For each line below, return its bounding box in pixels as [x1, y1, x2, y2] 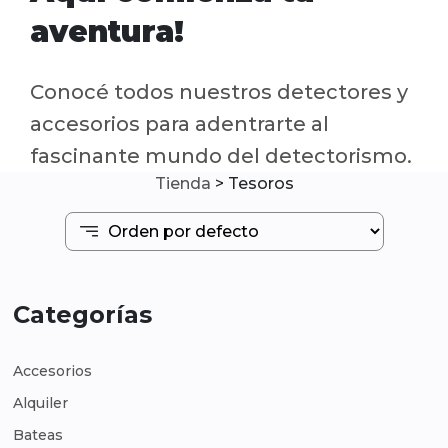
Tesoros [227, 174, 294, 193]
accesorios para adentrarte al [30, 112, 329, 136]
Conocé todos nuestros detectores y [30, 80, 408, 104]
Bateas [13, 426, 63, 444]
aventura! [30, 13, 184, 50]
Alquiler [13, 394, 68, 412]
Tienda [154, 174, 211, 193]
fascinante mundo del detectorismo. [30, 144, 412, 168]
